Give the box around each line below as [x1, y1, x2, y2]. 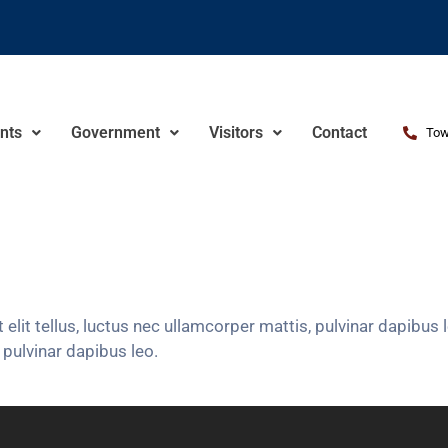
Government [70, 123, 160, 143]
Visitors [208, 123, 263, 143]
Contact [311, 123, 367, 143]
